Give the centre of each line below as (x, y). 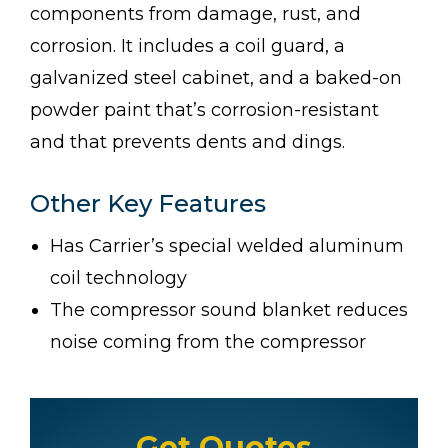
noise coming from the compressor (210, 341)
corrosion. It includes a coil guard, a (187, 45)
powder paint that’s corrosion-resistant (204, 109)
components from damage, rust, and (195, 13)
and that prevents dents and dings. (190, 141)
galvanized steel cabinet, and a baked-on (216, 77)
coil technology (118, 277)
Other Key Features (148, 203)
